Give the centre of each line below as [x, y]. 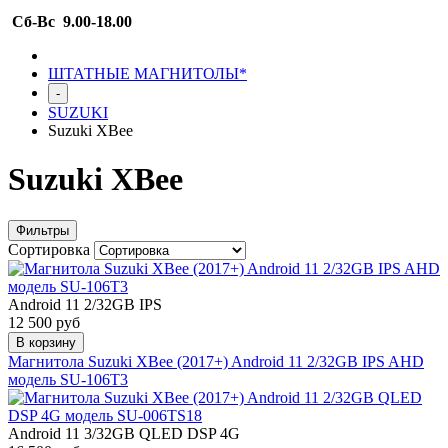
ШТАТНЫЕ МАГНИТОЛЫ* [147, 73]
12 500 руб [44, 322]
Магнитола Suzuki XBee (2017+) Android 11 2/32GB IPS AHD [216, 361]
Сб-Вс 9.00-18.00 [70, 21]
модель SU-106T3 [68, 379]
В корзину [46, 342]
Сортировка [51, 249]
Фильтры [42, 230]
